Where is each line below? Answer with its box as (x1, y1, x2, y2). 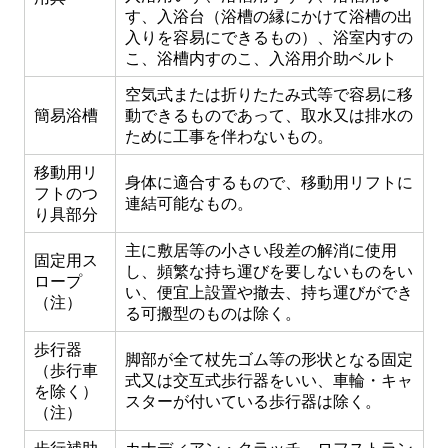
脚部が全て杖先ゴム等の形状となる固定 (125, 351, 413, 368)
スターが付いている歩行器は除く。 (125, 393, 381, 410)
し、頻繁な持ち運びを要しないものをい (125, 263, 413, 280)
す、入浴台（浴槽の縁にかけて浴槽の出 (125, 8, 413, 25)
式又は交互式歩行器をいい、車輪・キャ (125, 372, 413, 389)
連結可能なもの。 (125, 195, 253, 212)
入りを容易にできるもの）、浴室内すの (125, 29, 413, 46)
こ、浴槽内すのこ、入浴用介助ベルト (125, 50, 397, 67)
